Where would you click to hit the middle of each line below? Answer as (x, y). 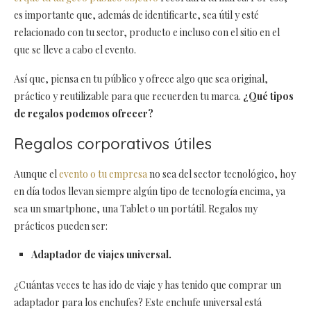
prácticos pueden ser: (61, 226)
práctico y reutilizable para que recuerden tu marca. (128, 96)
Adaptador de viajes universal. (101, 254)
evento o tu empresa (103, 174)
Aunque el (36, 174)
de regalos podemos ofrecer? (84, 113)
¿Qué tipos (268, 96)
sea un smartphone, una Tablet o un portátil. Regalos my (136, 208)
